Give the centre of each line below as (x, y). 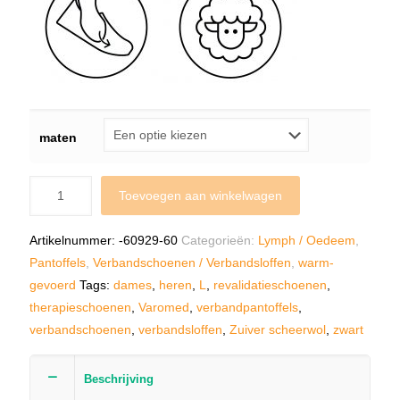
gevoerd (53, 284)
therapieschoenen (80, 307)
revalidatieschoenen (270, 284)
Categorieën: (220, 240)
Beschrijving (119, 379)
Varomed (164, 307)
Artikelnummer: (74, 240)
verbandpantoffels (247, 307)
